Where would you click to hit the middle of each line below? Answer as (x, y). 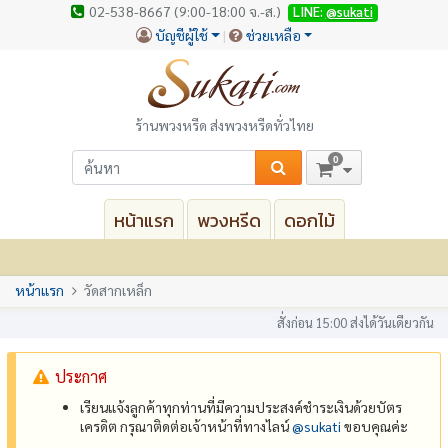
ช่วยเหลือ (273, 34)
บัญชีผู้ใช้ (181, 34)
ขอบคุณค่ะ (375, 425)
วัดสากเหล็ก (118, 290)
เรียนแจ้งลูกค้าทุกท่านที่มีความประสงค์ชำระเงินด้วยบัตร (241, 406)
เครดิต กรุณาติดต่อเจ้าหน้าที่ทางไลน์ (186, 425)
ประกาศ (81, 376)
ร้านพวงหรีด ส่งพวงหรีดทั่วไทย (224, 124)
